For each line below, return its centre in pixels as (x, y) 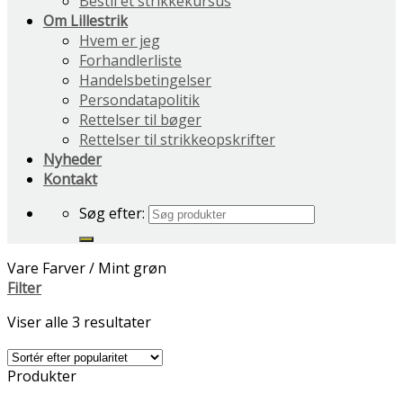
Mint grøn (130, 268)
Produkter (42, 376)
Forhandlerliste (130, 60)
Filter (24, 288)
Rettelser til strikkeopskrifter (177, 139)
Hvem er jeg (120, 40)
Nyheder (72, 159)
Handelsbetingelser (145, 80)
